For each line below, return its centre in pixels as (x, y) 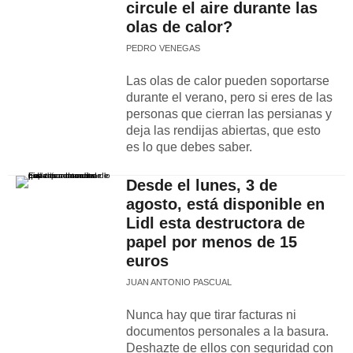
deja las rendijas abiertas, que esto (223, 130)
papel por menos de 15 (212, 242)
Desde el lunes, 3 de (202, 185)
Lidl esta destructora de (216, 223)
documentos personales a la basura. (227, 331)
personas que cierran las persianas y (229, 114)
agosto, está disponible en (225, 204)
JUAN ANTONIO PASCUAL (179, 282)
